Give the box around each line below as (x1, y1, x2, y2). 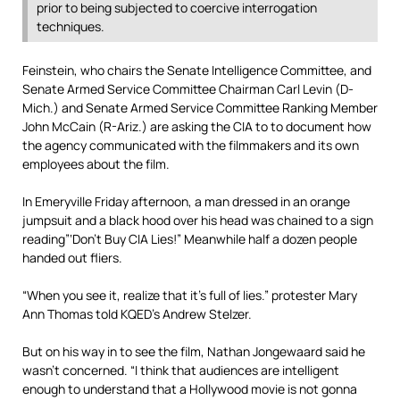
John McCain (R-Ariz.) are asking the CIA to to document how (22, 118, 371, 135)
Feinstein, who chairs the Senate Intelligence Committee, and (22, 62, 371, 79)
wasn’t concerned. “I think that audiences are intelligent (22, 362, 339, 379)
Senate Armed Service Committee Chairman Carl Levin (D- (22, 80, 354, 97)
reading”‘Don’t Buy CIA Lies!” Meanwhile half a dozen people (22, 230, 357, 247)
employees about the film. (22, 155, 170, 172)
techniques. (37, 18, 104, 35)
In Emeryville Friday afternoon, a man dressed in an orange (22, 193, 350, 210)
